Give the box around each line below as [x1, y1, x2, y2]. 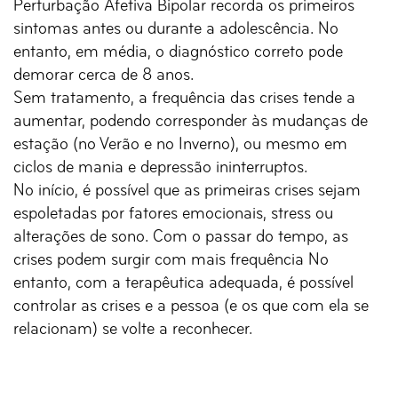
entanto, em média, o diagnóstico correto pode [13, 44, 343, 62]
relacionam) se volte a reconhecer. [13, 321, 252, 339]
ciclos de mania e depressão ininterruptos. [13, 159, 307, 178]
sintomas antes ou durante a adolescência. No [13, 20, 338, 39]
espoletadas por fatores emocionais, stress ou [13, 205, 333, 224]
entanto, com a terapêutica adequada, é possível [13, 275, 354, 293]
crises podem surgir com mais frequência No [13, 251, 329, 270]
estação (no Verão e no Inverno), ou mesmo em [13, 136, 347, 155]
